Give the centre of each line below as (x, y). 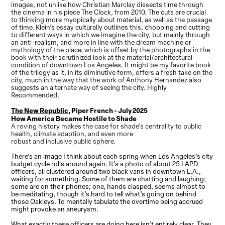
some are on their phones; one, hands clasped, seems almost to (108, 186)
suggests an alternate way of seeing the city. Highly (89, 87)
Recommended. (35, 95)
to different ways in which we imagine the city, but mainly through (111, 35)
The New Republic (40, 110)
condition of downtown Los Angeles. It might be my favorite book (111, 65)
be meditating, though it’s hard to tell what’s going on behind (104, 194)
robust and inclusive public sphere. (64, 141)
